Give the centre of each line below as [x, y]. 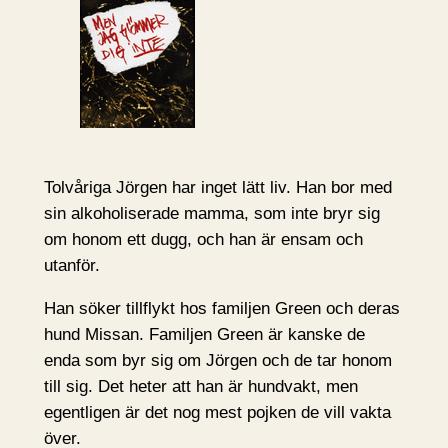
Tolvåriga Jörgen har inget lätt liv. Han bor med [217, 188]
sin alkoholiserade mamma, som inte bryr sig [211, 214]
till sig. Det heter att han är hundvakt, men [200, 386]
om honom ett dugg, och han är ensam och [203, 240]
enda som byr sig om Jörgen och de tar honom [217, 360]
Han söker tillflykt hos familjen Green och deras [221, 308]
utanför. [71, 266]
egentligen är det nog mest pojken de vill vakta [217, 412]
